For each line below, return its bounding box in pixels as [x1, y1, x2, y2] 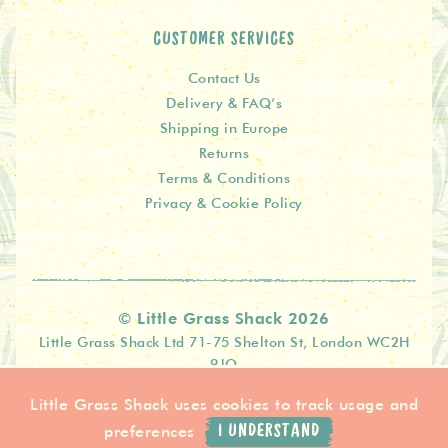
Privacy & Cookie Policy [145, 194, 303, 213]
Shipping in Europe [159, 119, 289, 138]
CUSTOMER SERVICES [153, 29, 295, 50]
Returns [198, 144, 250, 163]
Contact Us [187, 69, 261, 88]
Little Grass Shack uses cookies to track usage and [30, 393, 418, 414]
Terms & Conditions [158, 169, 290, 188]
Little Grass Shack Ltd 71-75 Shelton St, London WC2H [38, 333, 410, 352]
